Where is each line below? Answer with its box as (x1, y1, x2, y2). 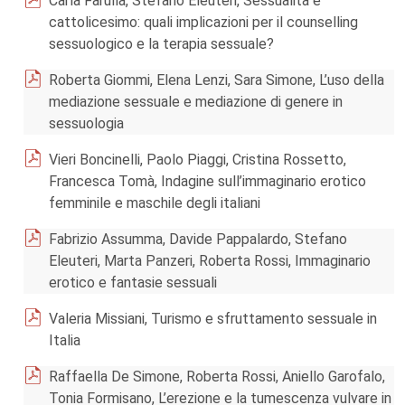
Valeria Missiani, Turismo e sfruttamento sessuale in (49, 310, 377, 327)
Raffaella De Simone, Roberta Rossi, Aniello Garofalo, (49, 368, 385, 385)
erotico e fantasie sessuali (49, 274, 217, 291)
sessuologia (49, 115, 124, 132)
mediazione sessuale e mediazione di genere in (49, 93, 343, 110)
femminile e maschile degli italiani (49, 194, 260, 212)
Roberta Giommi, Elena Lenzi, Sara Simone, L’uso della (49, 71, 384, 89)
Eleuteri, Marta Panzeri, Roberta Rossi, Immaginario (49, 252, 371, 269)
